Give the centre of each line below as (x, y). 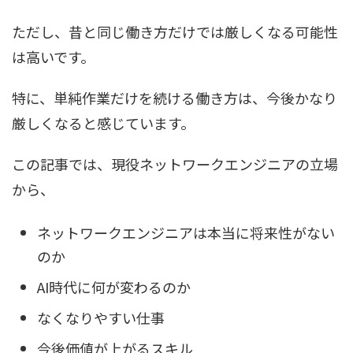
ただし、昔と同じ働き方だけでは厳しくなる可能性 (175, 31)
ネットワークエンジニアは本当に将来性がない (186, 233)
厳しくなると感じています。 (103, 123)
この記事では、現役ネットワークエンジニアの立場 (175, 163)
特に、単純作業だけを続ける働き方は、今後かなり (175, 97)
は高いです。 (53, 56)
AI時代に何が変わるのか (114, 287)
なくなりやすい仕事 (101, 318)
